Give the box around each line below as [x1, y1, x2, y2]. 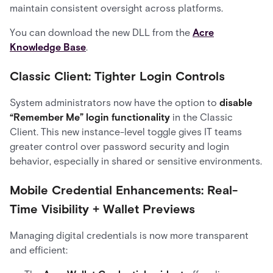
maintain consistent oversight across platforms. [10, 2, 223, 14]
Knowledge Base [10, 41, 86, 53]
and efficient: [10, 244, 68, 256]
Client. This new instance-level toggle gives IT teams [10, 126, 242, 138]
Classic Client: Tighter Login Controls [10, 69, 225, 83]
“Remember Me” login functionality [10, 112, 170, 123]
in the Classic [170, 112, 233, 123]
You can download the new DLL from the [10, 27, 193, 38]
